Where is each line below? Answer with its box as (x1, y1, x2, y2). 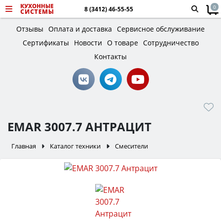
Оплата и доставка (48, 24, 112, 34)
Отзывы (16, 24, 43, 34)
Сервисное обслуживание (117, 24, 205, 34)
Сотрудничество (143, 38, 199, 47)
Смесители (114, 142, 148, 150)
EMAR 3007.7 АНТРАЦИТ (7, 118, 151, 135)
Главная (11, 142, 36, 150)
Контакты (94, 52, 127, 61)
